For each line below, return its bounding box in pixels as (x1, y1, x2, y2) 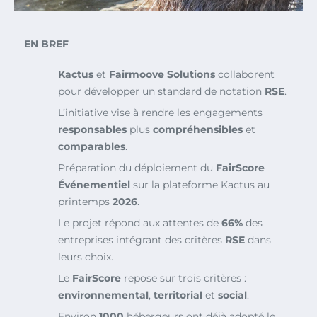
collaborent (215, 67, 275, 81)
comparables (58, 139, 125, 153)
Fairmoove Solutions (109, 67, 215, 81)
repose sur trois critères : (121, 271, 246, 284)
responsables (58, 122, 127, 136)
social (218, 288, 247, 301)
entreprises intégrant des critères (58, 233, 225, 246)
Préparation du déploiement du (58, 161, 216, 174)
